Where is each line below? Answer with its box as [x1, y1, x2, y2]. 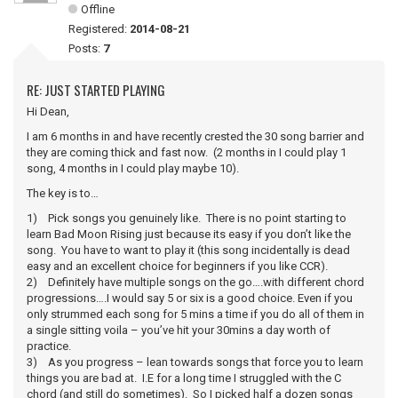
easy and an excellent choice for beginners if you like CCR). [27, 259, 328, 273]
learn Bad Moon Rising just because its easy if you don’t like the [27, 227, 351, 241]
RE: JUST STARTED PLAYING [27, 80, 165, 99]
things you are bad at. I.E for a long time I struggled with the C [27, 371, 341, 385]
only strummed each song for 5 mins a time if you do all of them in [27, 307, 364, 321]
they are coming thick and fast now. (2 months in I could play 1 [27, 146, 346, 159]
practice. [27, 339, 71, 353]
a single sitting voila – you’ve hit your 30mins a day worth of [27, 323, 330, 337]
